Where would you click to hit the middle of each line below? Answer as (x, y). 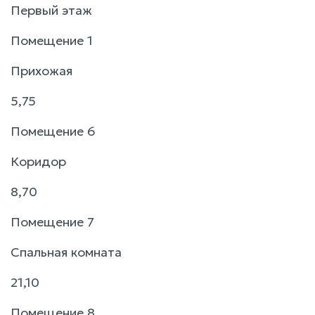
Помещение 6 (53, 131)
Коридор (38, 161)
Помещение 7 (52, 221)
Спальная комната (66, 252)
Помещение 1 (52, 40)
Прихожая (41, 70)
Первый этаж (51, 10)
